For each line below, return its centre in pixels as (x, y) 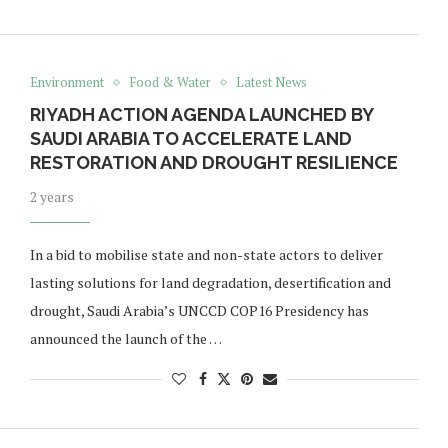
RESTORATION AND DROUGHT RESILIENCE (213, 163)
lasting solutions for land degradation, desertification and (210, 283)
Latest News (271, 82)
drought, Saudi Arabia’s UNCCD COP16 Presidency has (199, 311)
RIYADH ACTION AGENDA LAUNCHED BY (201, 115)
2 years (51, 197)
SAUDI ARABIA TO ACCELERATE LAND (190, 139)
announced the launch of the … (125, 339)
